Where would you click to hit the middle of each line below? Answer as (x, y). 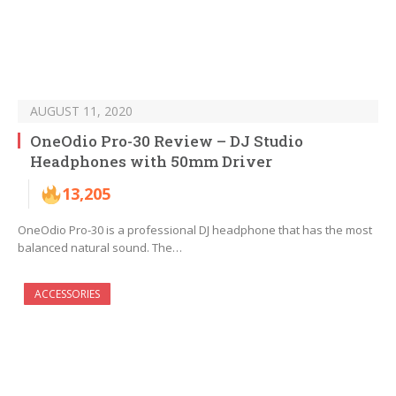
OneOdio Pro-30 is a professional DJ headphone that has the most (195, 230)
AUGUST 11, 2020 (81, 111)
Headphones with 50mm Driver (151, 162)
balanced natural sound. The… (100, 248)
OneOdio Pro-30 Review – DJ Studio (167, 141)
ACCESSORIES (67, 294)
